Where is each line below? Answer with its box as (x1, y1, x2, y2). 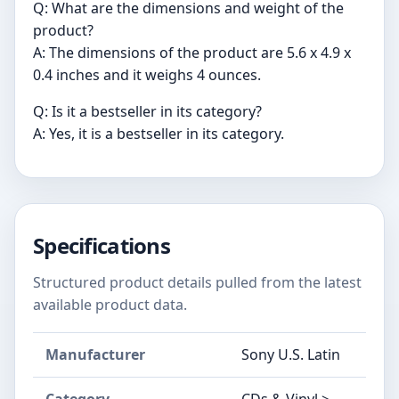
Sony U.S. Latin (241, 345, 340, 364)
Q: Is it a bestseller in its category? (33, 102, 262, 121)
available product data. (33, 295, 187, 314)
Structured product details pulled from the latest (33, 273, 362, 292)
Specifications (33, 231, 170, 260)
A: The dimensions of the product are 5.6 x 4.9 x (33, 43, 351, 62)
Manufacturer (45, 345, 145, 364)
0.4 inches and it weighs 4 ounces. (33, 65, 261, 85)
